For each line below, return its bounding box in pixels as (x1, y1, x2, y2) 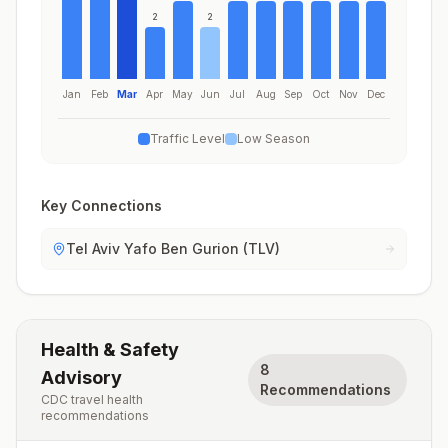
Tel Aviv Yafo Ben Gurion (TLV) (66, 240, 280, 257)
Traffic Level (150, 131, 225, 146)
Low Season (237, 131, 310, 146)
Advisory (41, 367, 122, 388)
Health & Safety (41, 339, 179, 360)
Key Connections (41, 197, 162, 214)
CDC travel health (41, 392, 143, 407)
